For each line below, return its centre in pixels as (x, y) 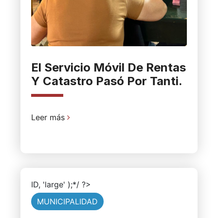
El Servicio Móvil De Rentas (108, 68)
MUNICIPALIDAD (67, 202)
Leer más (49, 118)
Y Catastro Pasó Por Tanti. (107, 81)
